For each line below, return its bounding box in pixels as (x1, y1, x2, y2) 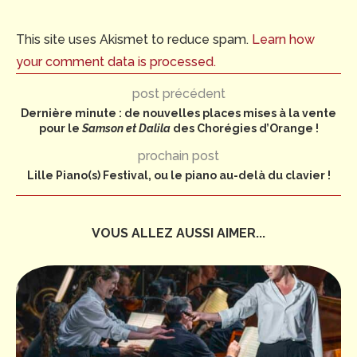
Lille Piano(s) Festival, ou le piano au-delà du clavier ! (26, 169, 331, 182)
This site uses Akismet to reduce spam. (16, 32, 252, 48)
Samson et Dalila (81, 122, 171, 135)
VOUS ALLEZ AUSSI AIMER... (92, 226, 265, 241)
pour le (38, 122, 82, 135)
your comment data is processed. (16, 54, 216, 70)
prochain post (138, 148, 219, 164)
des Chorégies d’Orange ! (170, 122, 319, 135)
